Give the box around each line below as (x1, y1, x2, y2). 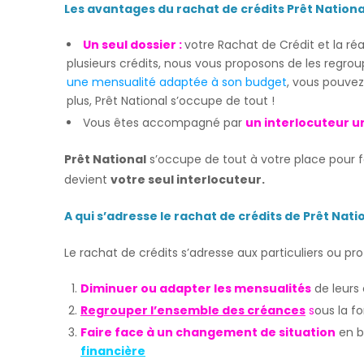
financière (80, 343, 145, 359)
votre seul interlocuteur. (110, 171, 265, 188)
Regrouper (80, 302, 150, 318)
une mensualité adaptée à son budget (67, 74, 287, 90)
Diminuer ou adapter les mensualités (80, 280, 311, 297)
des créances (219, 302, 305, 318)
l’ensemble (150, 302, 219, 318)
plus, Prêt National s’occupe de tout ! (67, 93, 275, 109)
